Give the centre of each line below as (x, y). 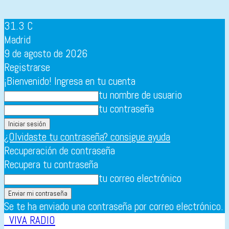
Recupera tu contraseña (51, 164)
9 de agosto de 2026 (46, 53)
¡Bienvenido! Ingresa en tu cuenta (70, 81)
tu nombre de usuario (140, 95)
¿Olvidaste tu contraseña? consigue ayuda (87, 137)
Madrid (17, 40)
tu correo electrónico (140, 178)
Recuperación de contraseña (60, 151)
